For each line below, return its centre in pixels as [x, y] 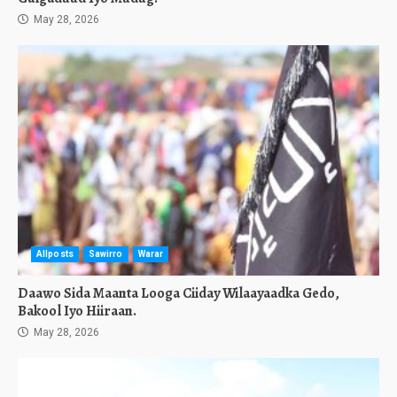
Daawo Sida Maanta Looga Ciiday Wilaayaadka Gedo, [179, 293]
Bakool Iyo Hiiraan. [77, 311]
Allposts [55, 254]
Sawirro [105, 254]
